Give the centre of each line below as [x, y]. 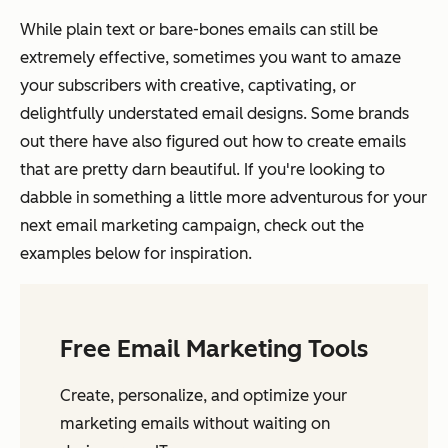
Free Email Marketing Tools [214, 349]
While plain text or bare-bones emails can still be [199, 30]
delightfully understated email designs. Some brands [214, 114]
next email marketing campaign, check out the [192, 226]
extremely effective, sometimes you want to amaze [210, 58]
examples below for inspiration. [136, 254]
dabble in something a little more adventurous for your [223, 198]
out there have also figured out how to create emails [213, 142]
